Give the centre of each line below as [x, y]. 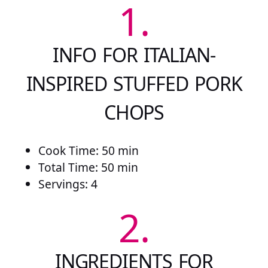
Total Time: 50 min [88, 167]
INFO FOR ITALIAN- [134, 54]
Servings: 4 [68, 184]
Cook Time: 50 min [89, 151]
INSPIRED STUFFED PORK [134, 83]
